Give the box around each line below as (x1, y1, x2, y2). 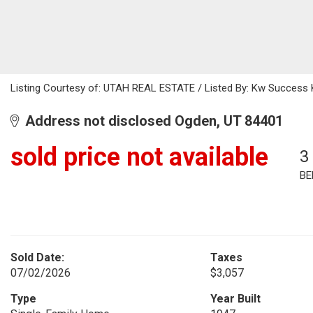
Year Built (210, 292, 261, 305)
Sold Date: (10, 251, 64, 264)
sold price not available (10, 143, 268, 172)
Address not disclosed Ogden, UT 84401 (18, 112, 283, 129)
